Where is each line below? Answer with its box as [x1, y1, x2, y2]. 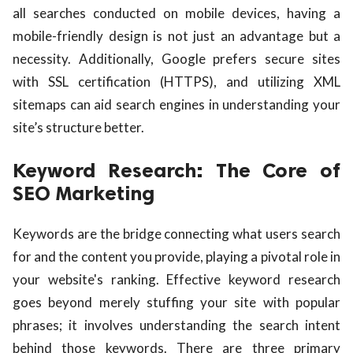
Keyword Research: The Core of [13, 158, 340, 183]
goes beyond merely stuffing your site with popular [13, 293, 340, 310]
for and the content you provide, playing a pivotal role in [13, 247, 340, 265]
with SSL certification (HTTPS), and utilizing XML [13, 72, 340, 90]
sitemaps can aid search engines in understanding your [13, 95, 340, 113]
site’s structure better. [13, 118, 144, 136]
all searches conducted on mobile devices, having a [13, 4, 340, 21]
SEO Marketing [13, 180, 154, 206]
